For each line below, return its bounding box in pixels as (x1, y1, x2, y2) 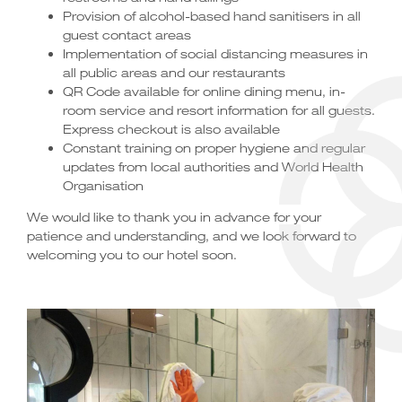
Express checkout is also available (63, 121, 280, 136)
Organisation (63, 178, 144, 193)
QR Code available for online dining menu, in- (63, 83, 345, 99)
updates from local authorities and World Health (63, 159, 363, 174)
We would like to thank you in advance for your (27, 209, 321, 224)
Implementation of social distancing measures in (63, 46, 368, 61)
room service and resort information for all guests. (63, 102, 375, 118)
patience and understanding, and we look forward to (27, 228, 356, 243)
